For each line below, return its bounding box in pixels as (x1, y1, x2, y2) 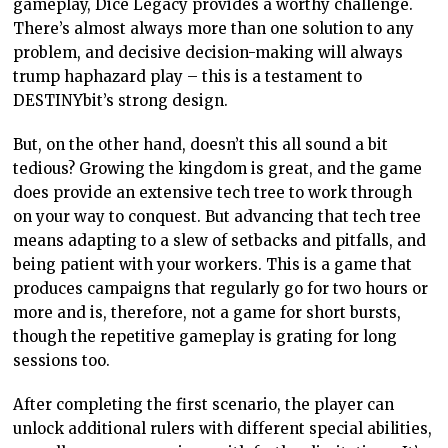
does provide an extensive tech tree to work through (13, 182, 413, 202)
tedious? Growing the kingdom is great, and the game (13, 158, 423, 178)
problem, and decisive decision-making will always (13, 42, 404, 62)
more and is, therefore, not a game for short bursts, (13, 302, 402, 322)
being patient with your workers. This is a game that (13, 254, 413, 274)
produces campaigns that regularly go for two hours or (13, 278, 429, 298)
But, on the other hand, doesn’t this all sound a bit (13, 134, 389, 154)
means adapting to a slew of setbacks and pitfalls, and (13, 230, 427, 250)
